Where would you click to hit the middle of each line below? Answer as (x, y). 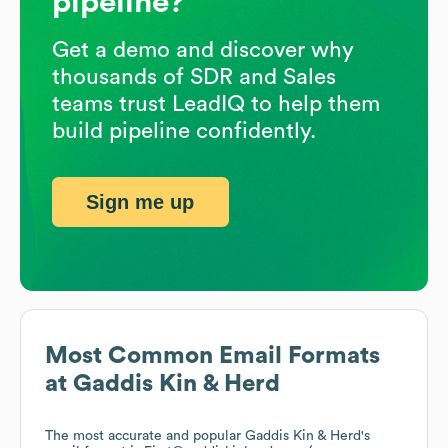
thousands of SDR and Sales (194, 76)
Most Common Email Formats (212, 356)
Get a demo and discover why (203, 49)
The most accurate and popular (145, 436)
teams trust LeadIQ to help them (216, 103)
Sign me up (140, 201)
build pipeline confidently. (184, 130)
